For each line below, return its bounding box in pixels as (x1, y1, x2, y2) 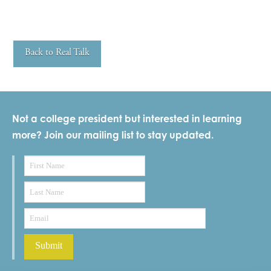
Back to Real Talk (25, 45, 90, 59)
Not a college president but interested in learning (12, 112, 242, 125)
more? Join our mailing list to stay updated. (12, 128, 214, 141)
